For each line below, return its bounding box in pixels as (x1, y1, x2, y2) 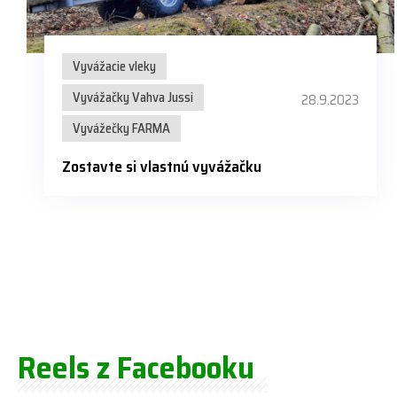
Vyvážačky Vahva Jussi (73, 87, 193, 109)
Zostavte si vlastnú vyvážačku (62, 154, 261, 180)
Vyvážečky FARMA (73, 118, 170, 140)
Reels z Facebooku (18, 343, 254, 393)
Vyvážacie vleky (73, 56, 156, 78)
